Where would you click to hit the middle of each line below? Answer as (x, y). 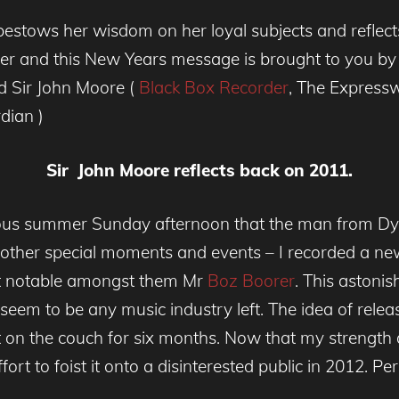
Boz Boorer (251, 281)
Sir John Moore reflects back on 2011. (199, 170)
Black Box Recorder (214, 88)
